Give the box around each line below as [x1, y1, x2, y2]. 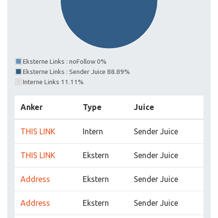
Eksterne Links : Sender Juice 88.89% [23, 68, 130, 75]
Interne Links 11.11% [23, 78, 84, 86]
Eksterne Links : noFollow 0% [23, 58, 107, 65]
